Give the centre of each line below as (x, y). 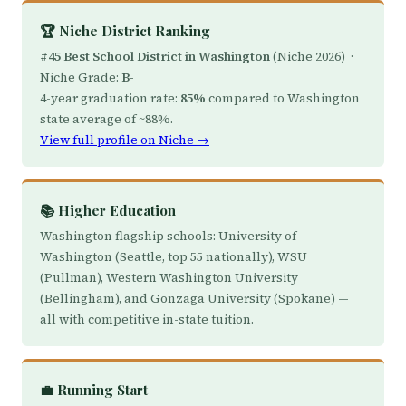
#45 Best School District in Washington (155, 57)
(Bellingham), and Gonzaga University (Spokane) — (194, 299)
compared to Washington (283, 98)
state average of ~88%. (106, 119)
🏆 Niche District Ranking (125, 31)
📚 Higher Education (108, 210)
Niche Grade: (81, 77)
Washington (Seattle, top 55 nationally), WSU (174, 257)
